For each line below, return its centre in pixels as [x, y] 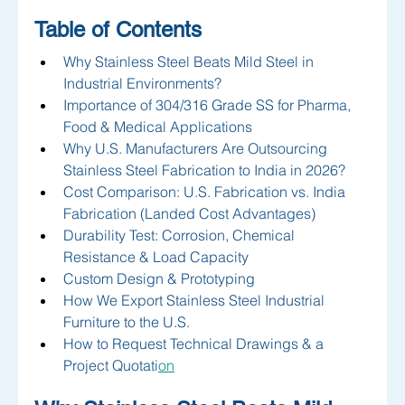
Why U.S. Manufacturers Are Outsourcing [197, 149]
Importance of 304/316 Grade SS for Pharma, [209, 105]
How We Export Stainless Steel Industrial [196, 301]
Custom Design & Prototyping [161, 279]
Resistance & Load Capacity [156, 257]
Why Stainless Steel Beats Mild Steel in [190, 62]
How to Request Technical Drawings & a [195, 344]
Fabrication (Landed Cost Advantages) [189, 214]
